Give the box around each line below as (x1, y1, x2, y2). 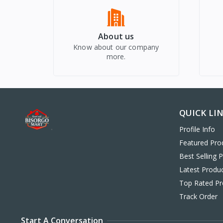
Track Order (179, 192, 218, 202)
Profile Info (179, 124, 215, 134)
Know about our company (73, 42, 159, 52)
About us (98, 31, 134, 42)
